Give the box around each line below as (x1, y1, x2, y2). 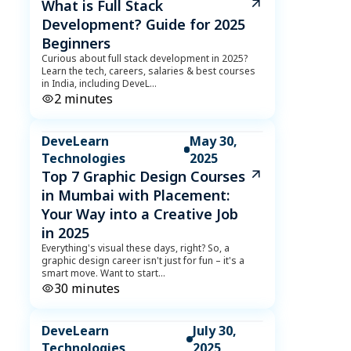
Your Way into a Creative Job (41, 204, 238, 223)
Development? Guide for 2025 (41, 15, 245, 34)
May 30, (190, 132, 238, 150)
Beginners (41, 34, 110, 52)
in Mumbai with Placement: (41, 186, 230, 204)
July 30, (192, 322, 237, 339)
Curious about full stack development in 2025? (41, 52, 248, 65)
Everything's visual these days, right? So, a (41, 241, 230, 255)
